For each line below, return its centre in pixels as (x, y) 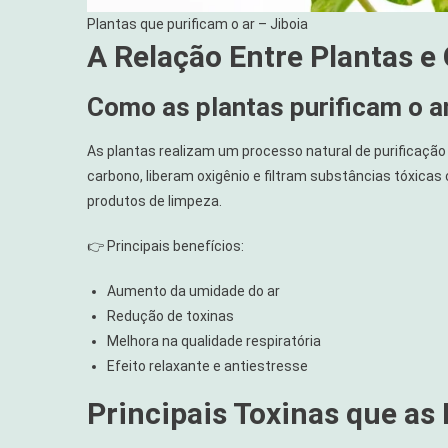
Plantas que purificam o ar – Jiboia (197, 24)
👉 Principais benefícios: (165, 246)
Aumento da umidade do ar (193, 291)
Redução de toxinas (170, 316)
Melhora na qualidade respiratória (214, 341)
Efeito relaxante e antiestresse (207, 366)
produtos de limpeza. (154, 201)
